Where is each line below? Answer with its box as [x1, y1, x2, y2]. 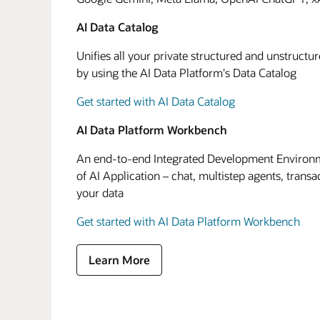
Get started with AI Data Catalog [76, 94, 235, 109]
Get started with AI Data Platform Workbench [76, 214, 300, 229]
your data [76, 185, 124, 200]
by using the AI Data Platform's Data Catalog [76, 65, 296, 80]
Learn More [89, 252, 150, 267]
